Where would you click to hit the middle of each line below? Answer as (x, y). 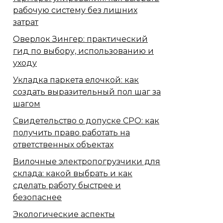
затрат (26, 22)
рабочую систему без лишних (75, 10)
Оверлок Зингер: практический (80, 39)
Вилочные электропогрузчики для (87, 162)
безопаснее (37, 198)
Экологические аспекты (64, 215)
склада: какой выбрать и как (73, 174)
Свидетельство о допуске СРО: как (86, 121)
